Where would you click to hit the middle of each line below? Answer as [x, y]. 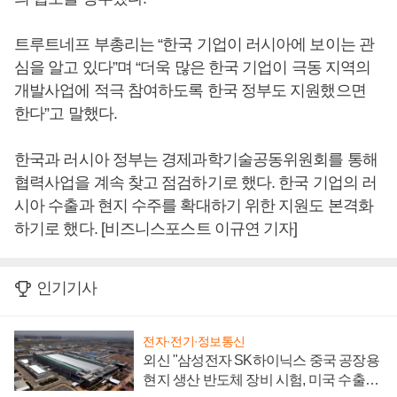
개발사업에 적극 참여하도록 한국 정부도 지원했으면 [190, 91]
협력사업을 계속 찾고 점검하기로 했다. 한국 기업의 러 [196, 183]
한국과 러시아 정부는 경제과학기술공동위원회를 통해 [196, 160]
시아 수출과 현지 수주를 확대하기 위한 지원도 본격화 [194, 206]
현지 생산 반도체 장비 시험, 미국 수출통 [261, 380]
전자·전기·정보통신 [194, 342]
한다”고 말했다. [67, 114]
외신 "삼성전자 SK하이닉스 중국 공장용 [261, 361]
